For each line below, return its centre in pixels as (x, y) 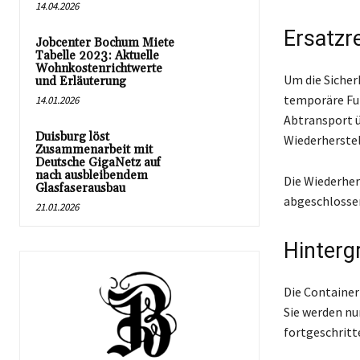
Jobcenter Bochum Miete (105, 43)
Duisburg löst (72, 137)
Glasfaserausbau (80, 188)
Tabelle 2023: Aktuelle (97, 55)
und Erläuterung (81, 81)
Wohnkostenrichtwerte (99, 68)
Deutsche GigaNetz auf (98, 162)
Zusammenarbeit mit (94, 149)
